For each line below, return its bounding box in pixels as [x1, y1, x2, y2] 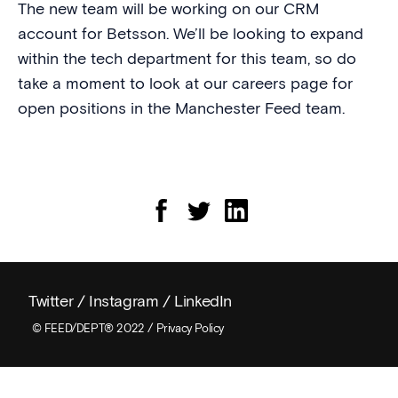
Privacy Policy [155, 321, 225, 335]
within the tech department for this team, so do [17, 48, 356, 68]
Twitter [28, 291, 74, 310]
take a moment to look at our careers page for [17, 73, 353, 92]
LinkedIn [174, 291, 233, 310]
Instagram [89, 291, 159, 310]
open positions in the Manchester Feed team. [17, 98, 345, 117]
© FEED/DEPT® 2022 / [28, 321, 156, 335]
